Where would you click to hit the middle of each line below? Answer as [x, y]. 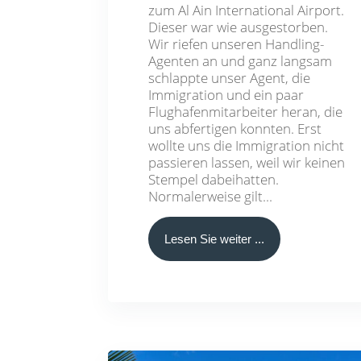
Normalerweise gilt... [211, 196]
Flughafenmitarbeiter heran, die [246, 111]
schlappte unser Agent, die [230, 77]
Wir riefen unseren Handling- [237, 44]
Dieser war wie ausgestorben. [239, 27]
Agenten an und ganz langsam [241, 60]
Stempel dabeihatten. [214, 179]
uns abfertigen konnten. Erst [235, 128]
